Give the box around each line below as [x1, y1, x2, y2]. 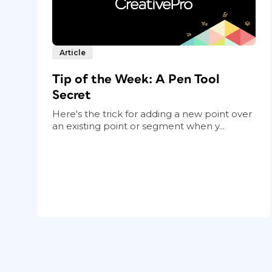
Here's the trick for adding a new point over [52, 108, 252, 120]
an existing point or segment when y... [52, 120, 225, 132]
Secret [52, 89, 91, 102]
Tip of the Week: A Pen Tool [52, 73, 220, 86]
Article [59, 48, 86, 58]
